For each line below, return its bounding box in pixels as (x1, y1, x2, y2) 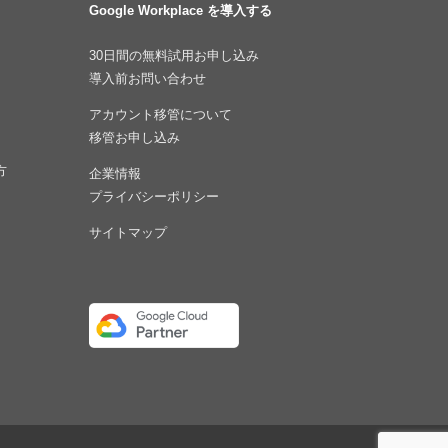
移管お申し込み (89, 129, 181, 145)
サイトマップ (89, 224, 168, 240)
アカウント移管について (89, 106, 233, 122)
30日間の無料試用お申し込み (89, 47, 260, 63)
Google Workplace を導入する (89, 2, 273, 18)
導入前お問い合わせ (89, 70, 207, 86)
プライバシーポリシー (89, 188, 220, 204)
